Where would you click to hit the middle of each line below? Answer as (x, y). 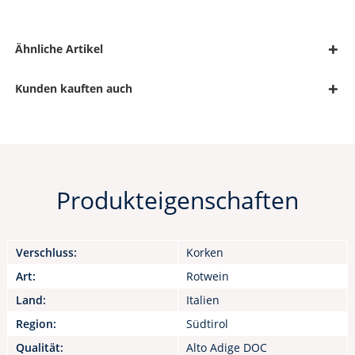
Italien (202, 300)
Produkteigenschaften (177, 200)
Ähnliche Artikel (59, 49)
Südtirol (207, 324)
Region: (36, 324)
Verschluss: (46, 253)
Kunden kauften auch (73, 89)
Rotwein (207, 277)
